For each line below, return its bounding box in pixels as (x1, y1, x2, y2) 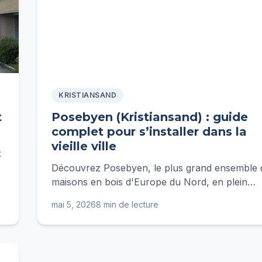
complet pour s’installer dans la (51, 125, 247, 139)
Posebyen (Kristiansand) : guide (51, 110, 248, 124)
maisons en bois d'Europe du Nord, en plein (51, 176, 247, 188)
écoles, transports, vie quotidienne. (51, 204, 206, 216)
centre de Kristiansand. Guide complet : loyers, (51, 190, 258, 202)
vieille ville (51, 139, 116, 153)
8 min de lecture (96, 199, 158, 209)
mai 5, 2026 (51, 199, 96, 209)
